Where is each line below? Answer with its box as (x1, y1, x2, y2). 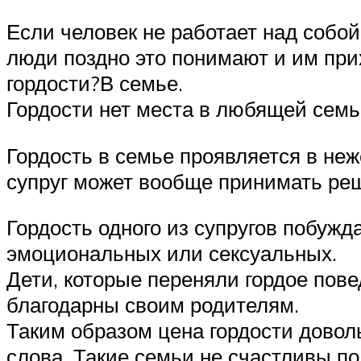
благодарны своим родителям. (6, 292, 299, 318)
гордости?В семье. (6, 70, 183, 97)
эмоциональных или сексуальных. (6, 240, 337, 267)
